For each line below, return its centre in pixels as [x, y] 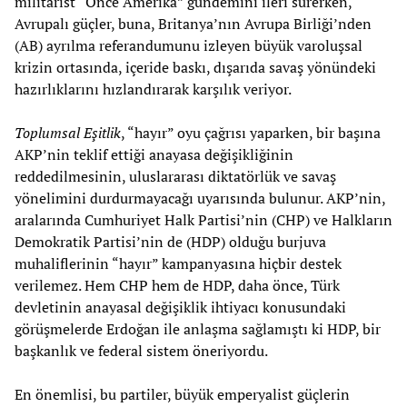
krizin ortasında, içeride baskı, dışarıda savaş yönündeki [195, 67]
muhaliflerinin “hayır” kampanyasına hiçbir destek [178, 263]
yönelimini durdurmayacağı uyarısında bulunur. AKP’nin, [200, 198]
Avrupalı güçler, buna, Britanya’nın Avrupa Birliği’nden [193, 23]
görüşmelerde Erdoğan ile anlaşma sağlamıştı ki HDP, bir [198, 328]
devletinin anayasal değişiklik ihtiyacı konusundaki [180, 307]
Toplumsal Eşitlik [68, 132]
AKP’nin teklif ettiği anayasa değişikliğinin [154, 154]
